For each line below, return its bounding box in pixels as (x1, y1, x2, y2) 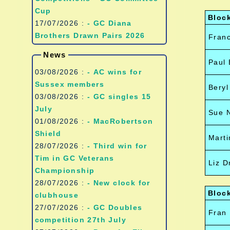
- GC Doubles (87, 203, 143, 212)
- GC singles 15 (87, 92, 151, 101)
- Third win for (87, 141, 147, 150)
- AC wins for (87, 67, 93, 76)
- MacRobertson (87, 117, 154, 125)
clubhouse (34, 190, 79, 199)
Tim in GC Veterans (34, 154, 114, 162)
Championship (34, 166, 95, 175)
